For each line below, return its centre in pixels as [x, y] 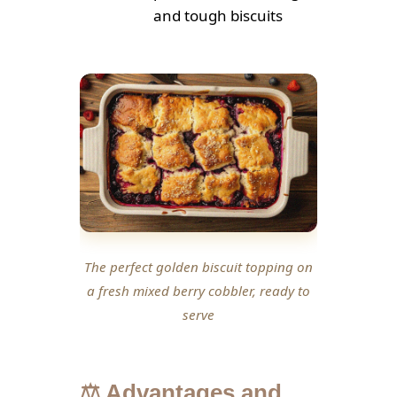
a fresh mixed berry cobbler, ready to [198, 291]
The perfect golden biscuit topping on [198, 267]
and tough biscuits [218, 15]
